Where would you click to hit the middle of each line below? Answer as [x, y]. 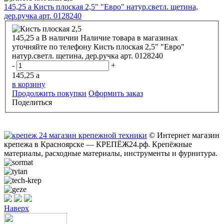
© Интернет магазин [183, 135]
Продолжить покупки [49, 93]
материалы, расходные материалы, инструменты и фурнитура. [111, 153]
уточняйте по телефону [52, 46]
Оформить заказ [116, 93]
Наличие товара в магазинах [129, 37]
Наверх [16, 208]
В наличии [60, 37]
